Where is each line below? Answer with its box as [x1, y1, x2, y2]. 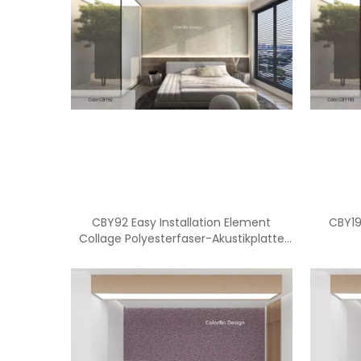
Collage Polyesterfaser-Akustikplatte [78, 230, 284, 247]
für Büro [159, 247, 204, 263]
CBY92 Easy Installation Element [92, 214, 272, 230]
